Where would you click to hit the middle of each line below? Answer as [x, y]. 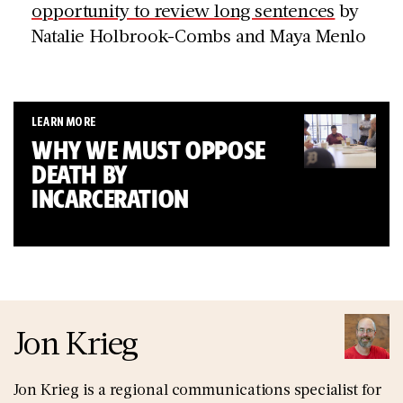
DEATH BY [79, 174]
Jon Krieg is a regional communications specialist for [198, 388]
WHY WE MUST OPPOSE [148, 149]
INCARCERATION [110, 198]
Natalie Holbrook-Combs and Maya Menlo [199, 35]
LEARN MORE [64, 121]
